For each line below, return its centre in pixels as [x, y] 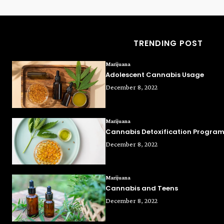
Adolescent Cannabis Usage [155, 75]
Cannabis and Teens [142, 188]
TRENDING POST [168, 43]
